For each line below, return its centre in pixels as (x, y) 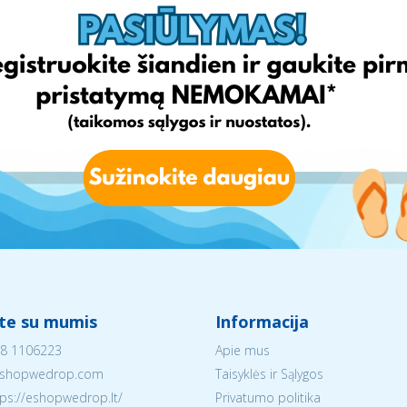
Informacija (262, 322)
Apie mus (242, 350)
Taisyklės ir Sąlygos (269, 374)
